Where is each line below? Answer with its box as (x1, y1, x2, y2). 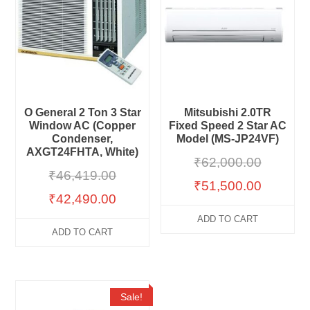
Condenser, (52, 132, 113, 145)
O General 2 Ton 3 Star (24, 106, 141, 118)
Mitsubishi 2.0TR (183, 106, 271, 118)
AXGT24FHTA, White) (26, 145, 139, 158)
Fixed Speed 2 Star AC (168, 119, 286, 131)
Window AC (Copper (29, 119, 136, 131)
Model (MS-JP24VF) (176, 132, 279, 145)
